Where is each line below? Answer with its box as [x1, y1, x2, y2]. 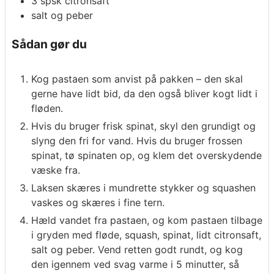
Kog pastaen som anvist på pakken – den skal [31, 73, 243, 86]
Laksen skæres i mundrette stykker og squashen [31, 182, 256, 194]
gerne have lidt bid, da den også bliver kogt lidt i [31, 87, 257, 100]
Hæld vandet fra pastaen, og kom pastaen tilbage [31, 214, 262, 227]
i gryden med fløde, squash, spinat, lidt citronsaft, [31, 229, 261, 242]
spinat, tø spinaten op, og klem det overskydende [31, 149, 262, 162]
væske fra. [31, 164, 80, 177]
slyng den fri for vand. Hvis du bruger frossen [31, 135, 242, 147]
